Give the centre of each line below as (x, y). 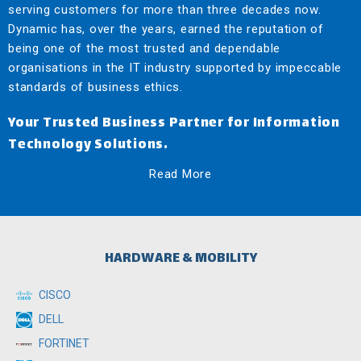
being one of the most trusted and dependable (144, 48)
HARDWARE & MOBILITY (180, 259)
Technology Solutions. (88, 145)
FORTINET (63, 343)
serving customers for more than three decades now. (165, 9)
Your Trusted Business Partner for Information (174, 123)
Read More (180, 174)
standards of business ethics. (95, 87)
